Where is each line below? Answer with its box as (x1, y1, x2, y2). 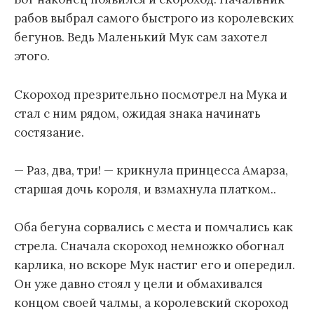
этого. (14, 48, 50, 64)
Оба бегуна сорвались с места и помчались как (14, 219, 293, 235)
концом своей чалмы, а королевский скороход (14, 294, 289, 310)
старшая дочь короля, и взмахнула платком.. (14, 181, 276, 197)
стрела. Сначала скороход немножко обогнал (14, 238, 285, 254)
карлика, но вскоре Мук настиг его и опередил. (14, 257, 295, 273)
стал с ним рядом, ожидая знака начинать (14, 105, 261, 121)
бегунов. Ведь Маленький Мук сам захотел (14, 29, 268, 46)
